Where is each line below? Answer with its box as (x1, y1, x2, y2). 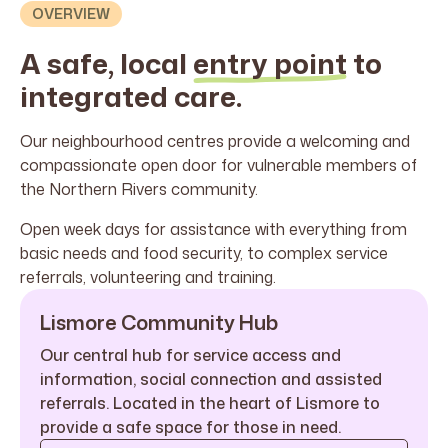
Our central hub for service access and (40, 344, 341, 366)
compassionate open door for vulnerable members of (20, 154, 417, 176)
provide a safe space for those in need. (40, 416, 341, 438)
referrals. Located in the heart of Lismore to (40, 392, 380, 414)
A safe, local (20, 43, 193, 83)
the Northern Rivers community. (20, 178, 258, 200)
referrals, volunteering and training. (20, 266, 276, 288)
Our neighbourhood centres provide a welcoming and (20, 130, 410, 152)
